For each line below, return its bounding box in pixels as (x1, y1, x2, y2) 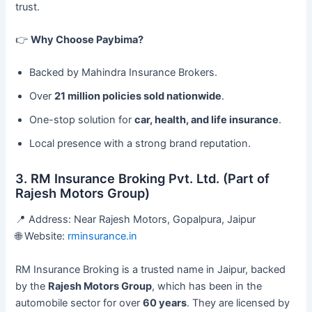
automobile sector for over (15, 296, 143, 309)
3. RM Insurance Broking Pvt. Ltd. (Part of (15, 170, 270, 186)
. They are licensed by (187, 296, 290, 309)
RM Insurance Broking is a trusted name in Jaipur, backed (15, 263, 286, 276)
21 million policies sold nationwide (54, 90, 222, 103)
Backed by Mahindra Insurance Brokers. (29, 66, 218, 79)
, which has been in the (152, 279, 263, 292)
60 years (143, 296, 187, 309)
